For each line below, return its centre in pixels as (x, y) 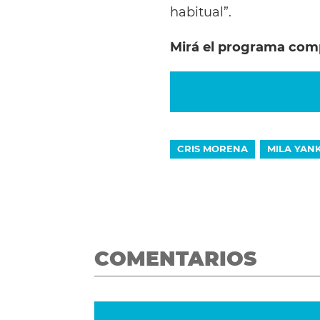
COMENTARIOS (175, 258)
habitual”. (202, 11)
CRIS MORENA (212, 148)
